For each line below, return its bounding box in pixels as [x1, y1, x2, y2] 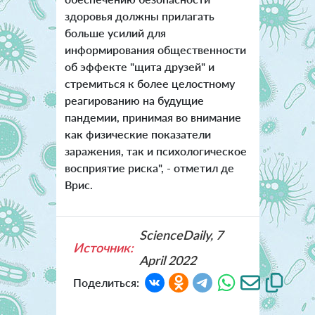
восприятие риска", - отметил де [64, 160, 234, 174]
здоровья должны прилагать [64, 8, 214, 22]
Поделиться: [72, 275, 139, 289]
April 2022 [139, 252, 196, 268]
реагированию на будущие [64, 93, 204, 107]
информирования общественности [64, 42, 246, 56]
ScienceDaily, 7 [139, 226, 223, 243]
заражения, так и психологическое [64, 143, 247, 157]
